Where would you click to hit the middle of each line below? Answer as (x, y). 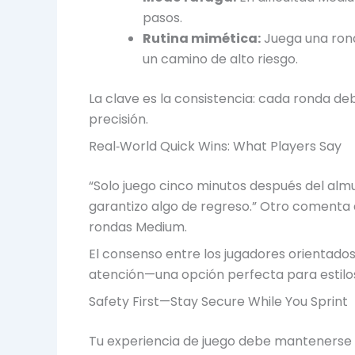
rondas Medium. (138, 227)
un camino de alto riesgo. (220, 59)
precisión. (118, 119)
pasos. (162, 17)
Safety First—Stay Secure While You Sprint (218, 301)
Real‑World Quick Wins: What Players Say (215, 146)
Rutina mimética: (202, 38)
